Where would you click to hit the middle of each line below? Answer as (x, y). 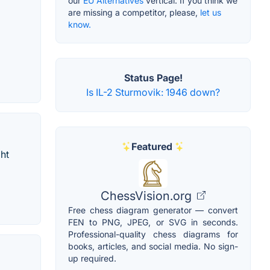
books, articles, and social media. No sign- (153, 246)
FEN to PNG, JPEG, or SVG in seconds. (153, 222)
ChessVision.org (148, 196)
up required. (92, 258)
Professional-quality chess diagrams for (153, 234)
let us (211, 12)
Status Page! (153, 77)
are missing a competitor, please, (134, 12)
